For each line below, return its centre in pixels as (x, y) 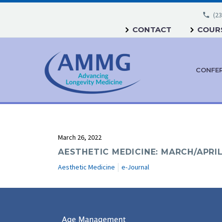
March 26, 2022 (80, 137)
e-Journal (135, 167)
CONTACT (152, 29)
